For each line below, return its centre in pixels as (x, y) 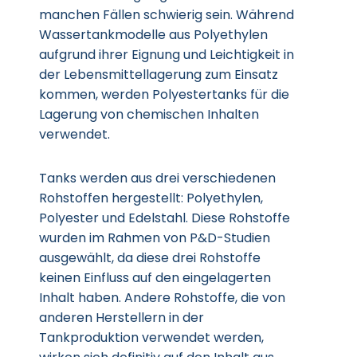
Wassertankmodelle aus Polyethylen (153, 35)
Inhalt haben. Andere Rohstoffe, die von (162, 298)
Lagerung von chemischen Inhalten (149, 114)
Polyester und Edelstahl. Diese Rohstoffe (165, 218)
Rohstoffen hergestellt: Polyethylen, (151, 198)
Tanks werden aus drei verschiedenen (157, 178)
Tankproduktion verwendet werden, (151, 337)
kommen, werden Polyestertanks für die (164, 94)
